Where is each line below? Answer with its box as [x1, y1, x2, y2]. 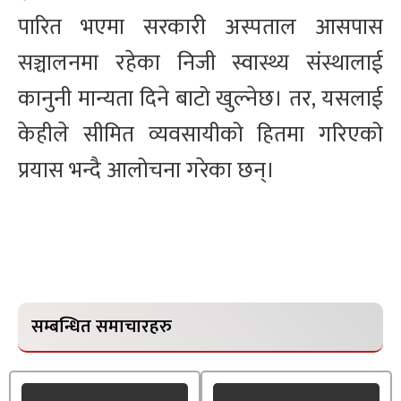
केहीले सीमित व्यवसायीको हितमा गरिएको [18, 116, 383, 154]
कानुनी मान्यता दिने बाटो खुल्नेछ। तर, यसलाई [18, 81, 383, 118]
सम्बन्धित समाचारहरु [31, 311, 172, 343]
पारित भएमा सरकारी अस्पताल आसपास [18, 9, 383, 47]
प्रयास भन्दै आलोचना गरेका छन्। [18, 152, 275, 190]
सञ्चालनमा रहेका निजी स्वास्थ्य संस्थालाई [18, 45, 383, 82]
